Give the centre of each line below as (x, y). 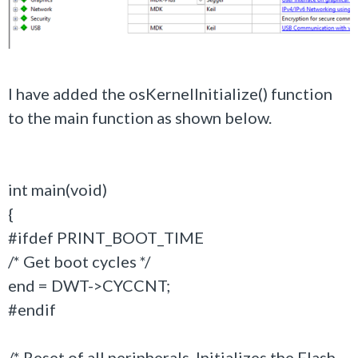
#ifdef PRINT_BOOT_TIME (106, 237)
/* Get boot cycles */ (79, 261)
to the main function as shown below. (140, 117)
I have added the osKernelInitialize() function (170, 93)
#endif (32, 309)
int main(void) (58, 189)
